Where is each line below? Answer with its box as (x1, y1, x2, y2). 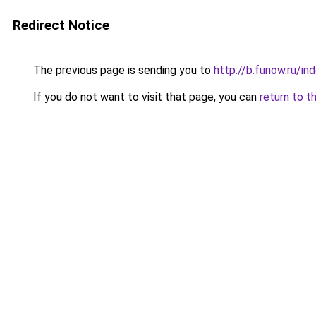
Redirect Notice (13, 17, 109, 33)
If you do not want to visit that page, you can (30, 90, 260, 104)
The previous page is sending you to (30, 63, 214, 77)
